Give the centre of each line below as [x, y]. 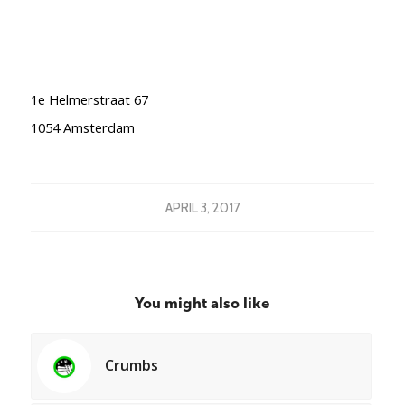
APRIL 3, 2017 [202, 207]
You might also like [202, 304]
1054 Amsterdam [82, 128]
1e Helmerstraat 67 [89, 100]
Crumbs [131, 365]
